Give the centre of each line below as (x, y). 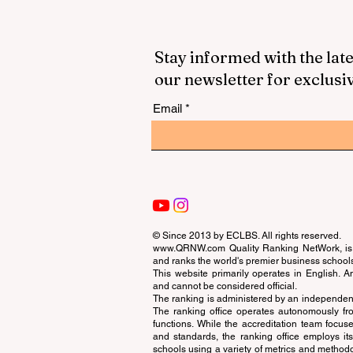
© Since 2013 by (190, 236)
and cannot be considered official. (225, 286)
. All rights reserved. (299, 236)
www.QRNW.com (189, 248)
